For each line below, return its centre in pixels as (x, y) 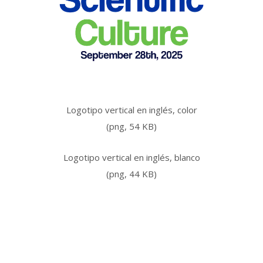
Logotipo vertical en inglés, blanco (131, 158)
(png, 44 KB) (131, 174)
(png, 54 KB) (131, 127)
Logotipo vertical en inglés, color (131, 110)
